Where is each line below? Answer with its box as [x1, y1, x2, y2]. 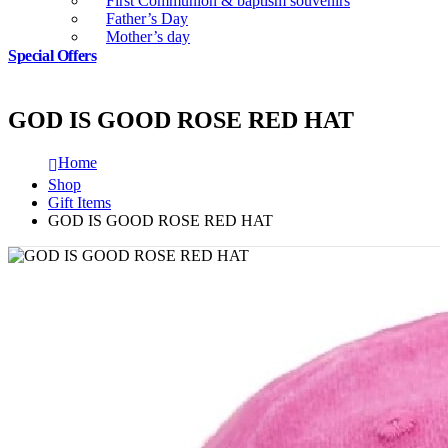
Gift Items [48, 194, 111, 212]
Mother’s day [106, 28, 190, 45]
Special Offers [8, 47, 97, 65]
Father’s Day [106, 10, 188, 27]
